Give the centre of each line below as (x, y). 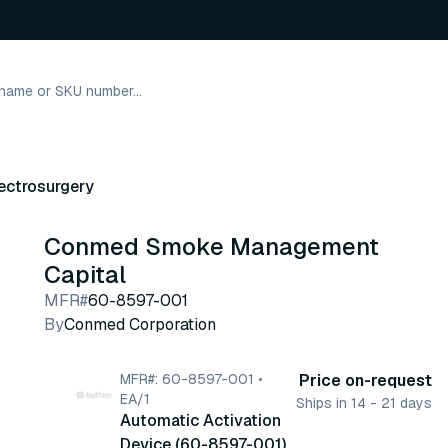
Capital (85, 274)
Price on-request (365, 380)
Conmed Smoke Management (211, 246)
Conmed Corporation (140, 324)
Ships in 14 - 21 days (364, 403)
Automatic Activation (200, 420)
